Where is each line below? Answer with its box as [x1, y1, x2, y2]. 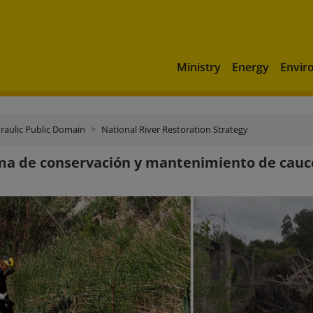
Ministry [177, 59, 221, 75]
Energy [232, 59, 269, 75]
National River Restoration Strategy [101, 123, 248, 136]
